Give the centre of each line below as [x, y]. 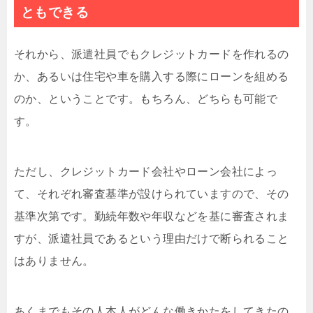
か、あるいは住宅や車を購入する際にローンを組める [152, 77]
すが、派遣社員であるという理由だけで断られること [152, 239]
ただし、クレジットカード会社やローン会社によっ [146, 172]
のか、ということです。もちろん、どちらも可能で [146, 99]
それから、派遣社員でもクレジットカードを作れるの [152, 54]
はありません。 [54, 261]
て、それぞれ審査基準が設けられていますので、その [152, 194]
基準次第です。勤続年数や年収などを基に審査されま [152, 216]
